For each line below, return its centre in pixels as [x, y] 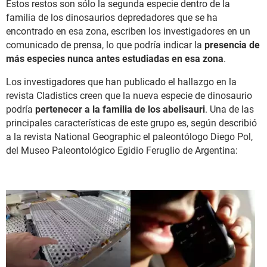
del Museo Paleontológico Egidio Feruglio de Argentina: [123, 150]
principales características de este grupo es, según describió [131, 123]
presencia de [232, 45]
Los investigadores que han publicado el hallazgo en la [121, 82]
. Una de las [229, 109]
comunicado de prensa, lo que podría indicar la [105, 45]
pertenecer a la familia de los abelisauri [120, 109]
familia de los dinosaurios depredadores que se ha [112, 17]
